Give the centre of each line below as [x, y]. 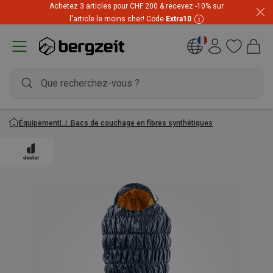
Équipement [39, 123]
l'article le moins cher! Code [118, 19]
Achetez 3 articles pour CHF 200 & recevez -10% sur [136, 6]
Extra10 [179, 19]
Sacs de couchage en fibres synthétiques [142, 123]
